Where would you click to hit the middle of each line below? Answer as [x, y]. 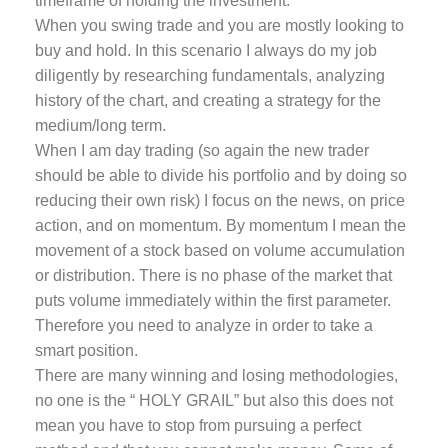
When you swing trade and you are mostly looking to [219, 25]
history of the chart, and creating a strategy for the [208, 100]
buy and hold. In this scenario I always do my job [206, 50]
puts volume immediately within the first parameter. [213, 300]
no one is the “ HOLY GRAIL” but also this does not [214, 400]
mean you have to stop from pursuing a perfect [198, 425]
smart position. [86, 350]
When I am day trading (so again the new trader [202, 150]
